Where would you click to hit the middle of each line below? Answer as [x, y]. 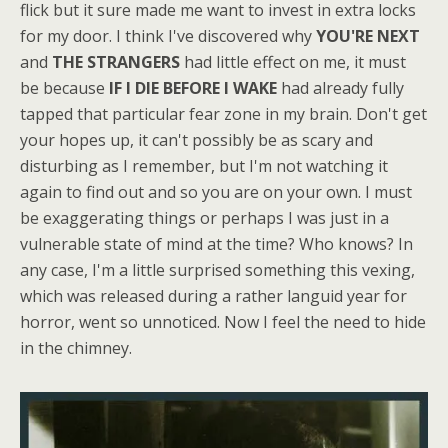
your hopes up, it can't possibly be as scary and [196, 139]
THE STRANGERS [118, 61]
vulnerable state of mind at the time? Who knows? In [216, 243]
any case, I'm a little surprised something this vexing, [217, 269]
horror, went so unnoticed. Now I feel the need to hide [223, 321]
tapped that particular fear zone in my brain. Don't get [223, 113]
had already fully [340, 87]
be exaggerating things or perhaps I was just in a [204, 217]
